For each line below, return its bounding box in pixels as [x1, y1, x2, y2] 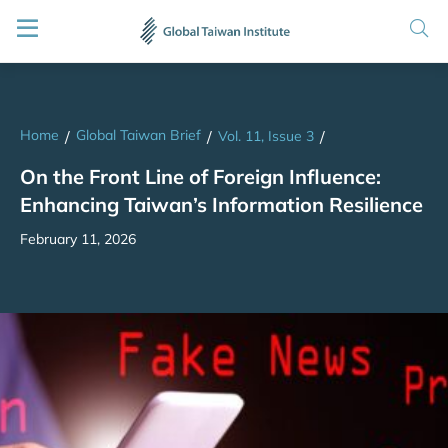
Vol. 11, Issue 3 [218, 127, 314, 146]
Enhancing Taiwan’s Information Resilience [20, 191, 423, 217]
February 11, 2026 [20, 229, 136, 248]
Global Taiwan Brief [76, 126, 201, 145]
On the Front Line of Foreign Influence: [20, 163, 381, 189]
